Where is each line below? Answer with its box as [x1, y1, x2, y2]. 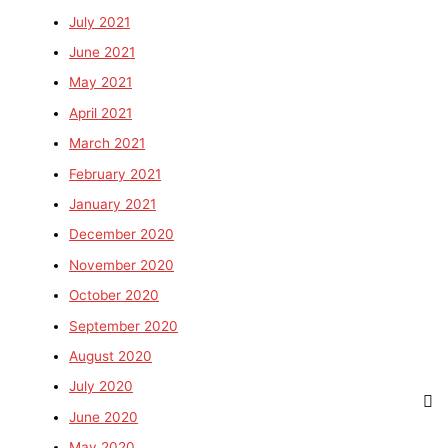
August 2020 [69, 348, 153, 365]
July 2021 [69, 13, 131, 30]
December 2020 [69, 226, 175, 243]
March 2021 [69, 135, 146, 152]
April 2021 [69, 104, 133, 121]
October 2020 [69, 287, 160, 304]
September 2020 [69, 317, 179, 334]
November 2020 [69, 256, 175, 273]
